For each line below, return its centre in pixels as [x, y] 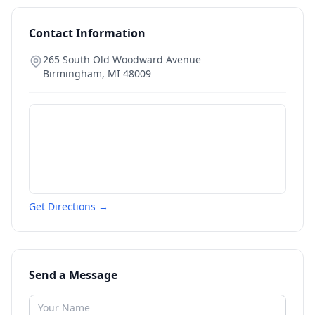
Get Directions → [69, 206]
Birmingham [72, 73]
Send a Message [73, 275]
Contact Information [87, 33]
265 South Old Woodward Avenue [122, 59]
